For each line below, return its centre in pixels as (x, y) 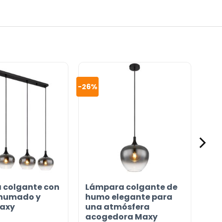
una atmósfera (117, 207)
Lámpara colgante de (131, 187)
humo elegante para (129, 197)
